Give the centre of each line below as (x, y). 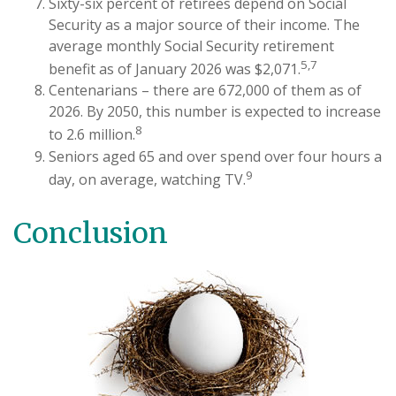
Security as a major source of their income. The (204, 24)
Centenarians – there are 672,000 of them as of (205, 91)
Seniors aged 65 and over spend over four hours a (215, 156)
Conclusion (91, 233)
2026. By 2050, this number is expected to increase (215, 112)
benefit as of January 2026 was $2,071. (175, 69)
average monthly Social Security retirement (191, 46)
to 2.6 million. (92, 135)
